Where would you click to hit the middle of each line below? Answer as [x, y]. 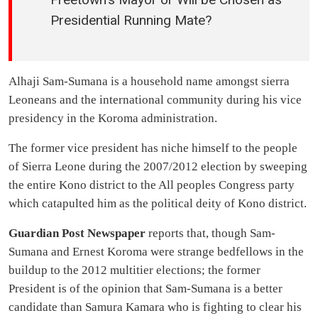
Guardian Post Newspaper [77, 233]
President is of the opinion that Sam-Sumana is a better [146, 288]
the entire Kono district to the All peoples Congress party [152, 185]
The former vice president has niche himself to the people [153, 148]
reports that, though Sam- [210, 233]
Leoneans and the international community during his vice [155, 99]
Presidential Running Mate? [131, 21]
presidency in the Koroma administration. [113, 118]
